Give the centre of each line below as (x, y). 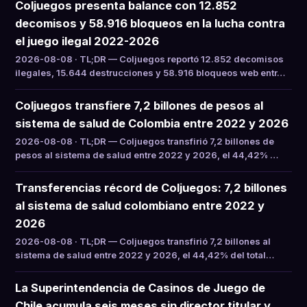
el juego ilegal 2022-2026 (87, 41)
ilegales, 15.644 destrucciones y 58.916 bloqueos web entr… (150, 73)
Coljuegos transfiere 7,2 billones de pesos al (139, 106)
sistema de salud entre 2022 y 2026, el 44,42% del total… (145, 255)
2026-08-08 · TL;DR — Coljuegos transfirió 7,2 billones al (143, 241)
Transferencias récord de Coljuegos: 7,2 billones (151, 188)
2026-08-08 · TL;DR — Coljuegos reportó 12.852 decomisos (149, 59)
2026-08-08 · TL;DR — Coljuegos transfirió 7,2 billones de (145, 141)
